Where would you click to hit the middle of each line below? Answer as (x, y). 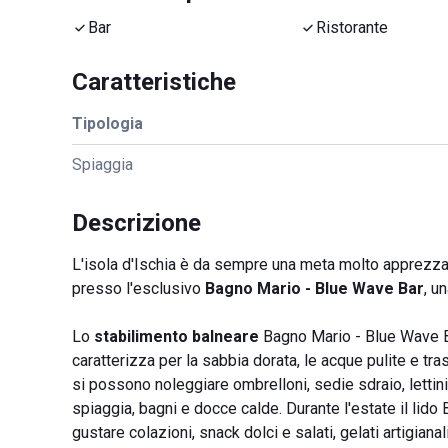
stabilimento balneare (176, 336)
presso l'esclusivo (138, 288)
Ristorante (352, 27)
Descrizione (136, 223)
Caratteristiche (154, 82)
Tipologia (107, 123)
